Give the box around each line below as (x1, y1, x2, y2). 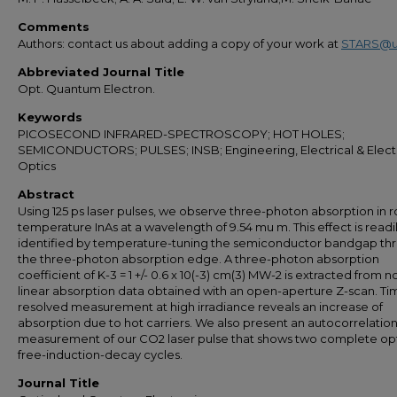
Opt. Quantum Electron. (18, 82, 155, 96)
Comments (18, 19, 90, 34)
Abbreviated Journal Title (18, 65, 184, 79)
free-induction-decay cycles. (18, 347, 183, 362)
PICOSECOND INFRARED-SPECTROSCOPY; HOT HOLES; (18, 127, 345, 141)
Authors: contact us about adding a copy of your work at (18, 36, 341, 51)
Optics (18, 159, 56, 173)
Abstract (18, 187, 74, 201)
